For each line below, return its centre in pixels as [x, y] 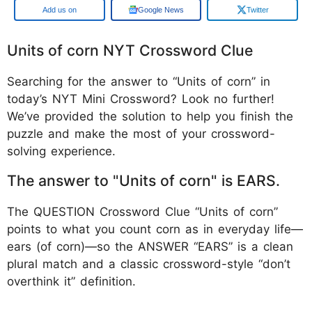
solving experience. [61, 151]
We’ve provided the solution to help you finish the [150, 116]
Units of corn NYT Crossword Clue [130, 50]
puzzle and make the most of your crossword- [141, 134]
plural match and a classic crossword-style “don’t [149, 264]
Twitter [257, 10]
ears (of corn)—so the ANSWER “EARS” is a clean [150, 247]
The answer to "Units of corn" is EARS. [148, 180]
